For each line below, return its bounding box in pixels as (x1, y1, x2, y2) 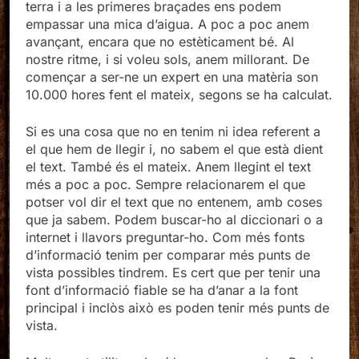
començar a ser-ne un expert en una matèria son (26, 69, 318, 86)
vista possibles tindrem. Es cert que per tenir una (26, 264, 321, 281)
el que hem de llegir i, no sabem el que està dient (26, 141, 323, 158)
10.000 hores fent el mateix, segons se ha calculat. (26, 87, 333, 103)
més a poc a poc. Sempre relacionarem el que (26, 176, 305, 193)
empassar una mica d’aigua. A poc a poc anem (26, 16, 309, 33)
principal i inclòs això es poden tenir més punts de (26, 300, 329, 317)
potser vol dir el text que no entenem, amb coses (26, 194, 322, 211)
